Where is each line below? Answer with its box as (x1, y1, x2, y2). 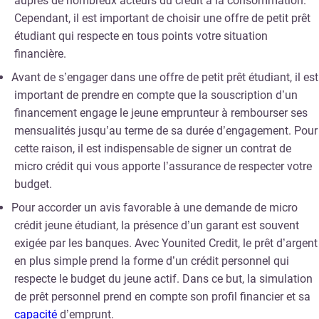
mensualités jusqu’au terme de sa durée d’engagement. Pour (14, 124, 318, 138)
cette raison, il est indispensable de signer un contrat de (14, 142, 291, 156)
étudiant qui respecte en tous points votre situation (14, 29, 268, 43)
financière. (14, 47, 66, 61)
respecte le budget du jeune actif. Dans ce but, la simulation (14, 272, 313, 286)
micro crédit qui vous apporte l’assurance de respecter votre (14, 159, 312, 174)
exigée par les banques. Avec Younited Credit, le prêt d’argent (14, 236, 318, 251)
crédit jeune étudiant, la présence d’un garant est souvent (14, 219, 299, 233)
